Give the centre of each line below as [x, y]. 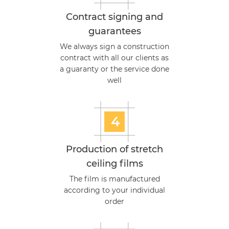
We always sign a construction [114, 46]
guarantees [114, 31]
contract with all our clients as [114, 58]
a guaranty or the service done [114, 69]
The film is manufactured [114, 179]
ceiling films [114, 163]
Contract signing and [114, 17]
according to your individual [114, 190]
